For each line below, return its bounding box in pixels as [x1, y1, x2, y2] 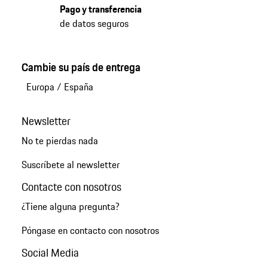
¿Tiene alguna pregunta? [21, 199, 120, 214]
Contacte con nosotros [21, 178, 121, 195]
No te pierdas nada [21, 133, 98, 148]
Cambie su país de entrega [21, 58, 141, 75]
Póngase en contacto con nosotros [21, 223, 159, 237]
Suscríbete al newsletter [21, 157, 120, 172]
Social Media [21, 244, 79, 261]
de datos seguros [59, 16, 129, 31]
